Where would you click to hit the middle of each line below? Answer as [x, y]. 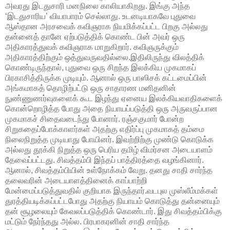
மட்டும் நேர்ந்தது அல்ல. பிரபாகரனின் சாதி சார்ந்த [87, 221]
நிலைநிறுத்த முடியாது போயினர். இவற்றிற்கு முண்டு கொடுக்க [109, 139]
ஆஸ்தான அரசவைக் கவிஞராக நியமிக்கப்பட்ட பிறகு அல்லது [107, 26]
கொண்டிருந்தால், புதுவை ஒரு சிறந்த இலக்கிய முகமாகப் [101, 67]
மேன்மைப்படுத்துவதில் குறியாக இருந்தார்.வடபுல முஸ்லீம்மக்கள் [112, 190]
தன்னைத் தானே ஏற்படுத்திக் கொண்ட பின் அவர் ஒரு [95, 36]
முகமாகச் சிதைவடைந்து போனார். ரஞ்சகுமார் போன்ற [94, 119]
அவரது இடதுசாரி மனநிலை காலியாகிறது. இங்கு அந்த [98, 6]
